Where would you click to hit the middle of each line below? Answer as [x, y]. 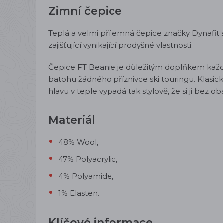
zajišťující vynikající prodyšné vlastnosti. [120, 45]
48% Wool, [78, 142]
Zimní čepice [87, 11]
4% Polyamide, [86, 176]
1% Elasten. [79, 193]
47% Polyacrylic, [88, 159]
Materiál [73, 120]
